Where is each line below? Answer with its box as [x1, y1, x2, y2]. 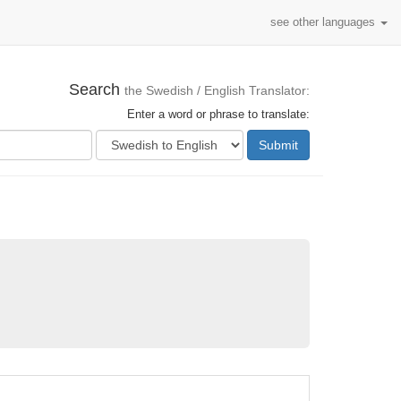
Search [69, 81, 124, 98]
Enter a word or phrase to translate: [127, 107, 310, 121]
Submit [259, 138, 298, 152]
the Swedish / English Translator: [124, 84, 310, 98]
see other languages [270, 15, 379, 29]
